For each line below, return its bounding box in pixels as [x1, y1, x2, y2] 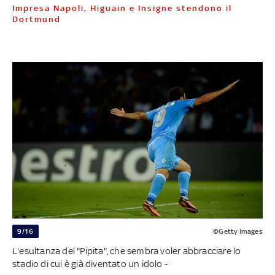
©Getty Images [213, 227, 263, 236]
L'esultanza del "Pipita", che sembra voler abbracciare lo [12, 245, 241, 256]
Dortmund [12, 15, 61, 25]
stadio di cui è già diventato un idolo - [12, 258, 168, 269]
